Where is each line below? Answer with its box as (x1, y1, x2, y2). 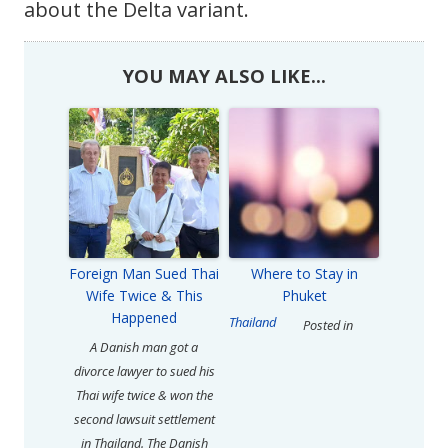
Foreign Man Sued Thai (69, 264, 219, 284)
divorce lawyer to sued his (73, 362, 215, 381)
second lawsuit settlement (73, 410, 215, 429)
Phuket (281, 286, 327, 306)
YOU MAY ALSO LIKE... (122, 63, 326, 89)
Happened (111, 308, 177, 328)
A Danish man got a (90, 338, 198, 357)
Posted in (303, 316, 353, 335)
